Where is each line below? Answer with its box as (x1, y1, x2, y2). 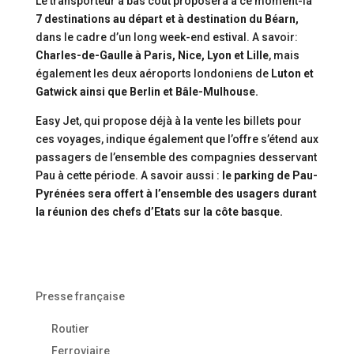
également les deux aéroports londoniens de (35, 67, 269, 80)
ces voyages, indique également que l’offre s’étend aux (35, 133, 318, 145)
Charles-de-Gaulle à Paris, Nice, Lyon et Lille (35, 49, 269, 62)
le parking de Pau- (219, 169, 318, 182)
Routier (51, 322, 89, 335)
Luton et (268, 67, 314, 80)
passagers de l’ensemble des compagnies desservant (35, 151, 317, 164)
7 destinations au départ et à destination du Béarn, (35, 13, 299, 25)
